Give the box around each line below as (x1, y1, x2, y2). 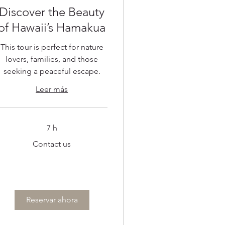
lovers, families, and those (6, 54, 98, 64)
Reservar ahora (26, 194, 78, 204)
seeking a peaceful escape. (3, 66, 100, 76)
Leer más (36, 84, 68, 94)
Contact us (33, 139, 71, 149)
